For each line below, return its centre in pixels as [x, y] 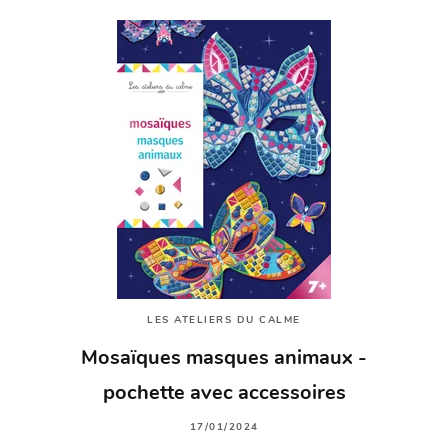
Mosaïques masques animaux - [224, 359]
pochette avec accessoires [224, 394]
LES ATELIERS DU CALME [224, 321]
